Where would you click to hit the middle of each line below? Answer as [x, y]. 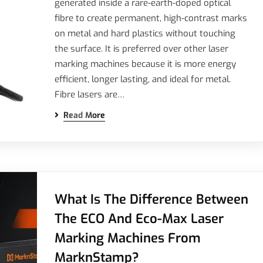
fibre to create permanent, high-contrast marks [151, 18]
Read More [84, 115]
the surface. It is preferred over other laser [141, 49]
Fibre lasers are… [89, 95]
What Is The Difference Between [151, 199]
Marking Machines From [127, 238]
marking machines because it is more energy [145, 64]
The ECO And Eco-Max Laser [139, 219]
